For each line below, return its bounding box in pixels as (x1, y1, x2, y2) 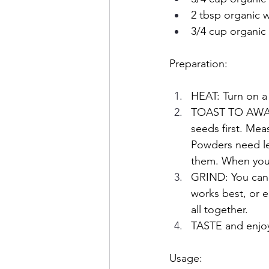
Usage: (169, 252, 202, 265)
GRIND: (191, 171, 228, 184)
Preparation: (169, 57, 228, 71)
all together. (191, 203, 251, 217)
